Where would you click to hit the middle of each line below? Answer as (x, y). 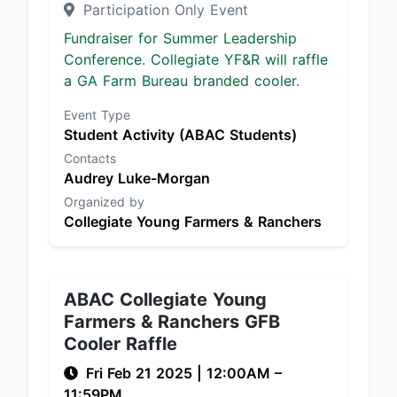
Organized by (104, 202)
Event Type (97, 115)
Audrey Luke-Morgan (137, 178)
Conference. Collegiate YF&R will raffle (196, 59)
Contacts (90, 158)
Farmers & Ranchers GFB (172, 322)
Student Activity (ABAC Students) (180, 135)
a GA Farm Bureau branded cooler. (182, 81)
